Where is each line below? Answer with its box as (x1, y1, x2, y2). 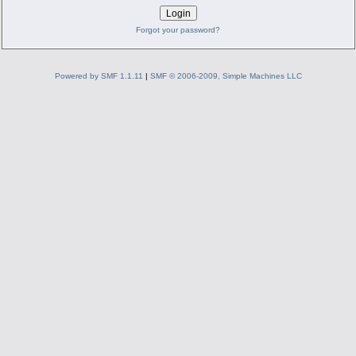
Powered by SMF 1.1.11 (54, 71, 143, 80)
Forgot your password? (136, 25, 220, 34)
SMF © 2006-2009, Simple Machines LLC (149, 71, 302, 80)
